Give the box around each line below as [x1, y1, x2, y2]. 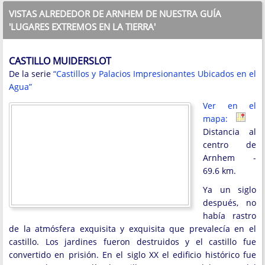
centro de [203, 139, 256, 151]
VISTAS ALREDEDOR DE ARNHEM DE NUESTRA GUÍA [9, 8, 221, 20]
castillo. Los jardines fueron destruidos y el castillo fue [9, 236, 256, 248]
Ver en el [203, 100, 256, 112]
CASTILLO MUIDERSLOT [9, 54, 111, 68]
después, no [203, 197, 256, 209]
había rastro [203, 210, 256, 222]
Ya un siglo [203, 184, 256, 196]
